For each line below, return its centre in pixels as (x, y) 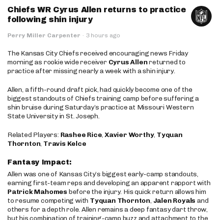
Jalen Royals (174, 201)
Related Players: (34, 135)
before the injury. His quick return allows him (137, 192)
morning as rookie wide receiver (58, 62)
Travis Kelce (65, 144)
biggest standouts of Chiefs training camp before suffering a (103, 98)
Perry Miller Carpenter (44, 35)
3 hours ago (103, 35)
